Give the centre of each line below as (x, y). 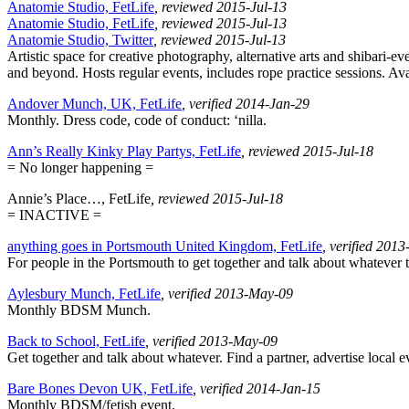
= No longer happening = (80, 168)
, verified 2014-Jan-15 (257, 389)
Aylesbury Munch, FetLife (84, 294)
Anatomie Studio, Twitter (80, 40)
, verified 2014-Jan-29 (246, 104)
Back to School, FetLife (76, 341)
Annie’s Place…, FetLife (79, 199)
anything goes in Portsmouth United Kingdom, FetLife (165, 246)
